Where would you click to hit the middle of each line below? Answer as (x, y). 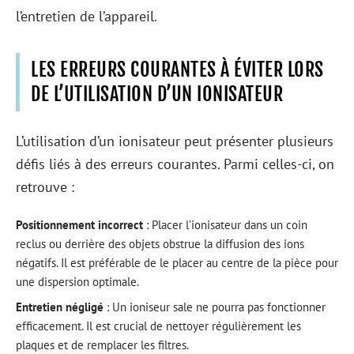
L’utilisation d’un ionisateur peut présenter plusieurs (175, 141)
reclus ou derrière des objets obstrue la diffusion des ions (160, 244)
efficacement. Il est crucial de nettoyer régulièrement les (158, 326)
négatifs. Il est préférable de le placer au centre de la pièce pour (177, 263)
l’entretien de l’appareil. (87, 16)
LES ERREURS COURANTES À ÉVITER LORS (177, 70)
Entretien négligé (60, 307)
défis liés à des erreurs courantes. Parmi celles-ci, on (175, 164)
